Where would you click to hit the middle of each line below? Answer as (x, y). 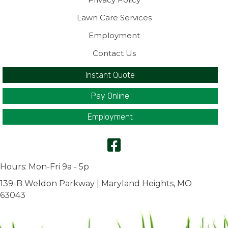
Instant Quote (110, 75)
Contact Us (114, 53)
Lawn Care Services (114, 18)
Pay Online (110, 96)
